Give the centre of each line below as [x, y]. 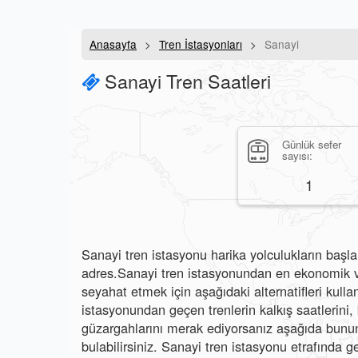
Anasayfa [113, 44]
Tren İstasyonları [201, 44]
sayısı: [297, 155]
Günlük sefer [312, 144]
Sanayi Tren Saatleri [185, 81]
